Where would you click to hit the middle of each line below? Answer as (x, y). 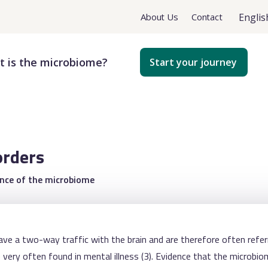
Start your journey (193, 62)
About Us (159, 17)
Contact (207, 17)
